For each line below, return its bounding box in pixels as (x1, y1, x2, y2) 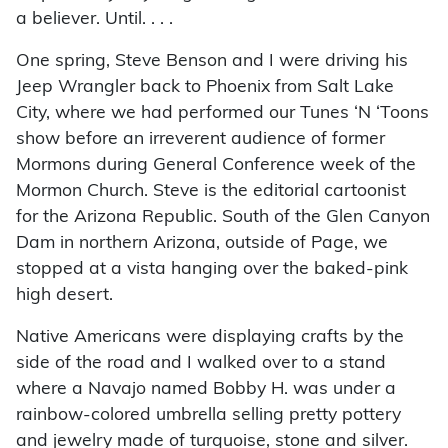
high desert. (16, 287, 113, 305)
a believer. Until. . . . (16, 11, 173, 29)
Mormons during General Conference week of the (16, 157, 416, 175)
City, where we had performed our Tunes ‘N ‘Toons (16, 105, 429, 123)
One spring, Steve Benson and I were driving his (16, 53, 408, 71)
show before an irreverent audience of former (16, 131, 385, 149)
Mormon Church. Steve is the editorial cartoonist (16, 183, 406, 201)
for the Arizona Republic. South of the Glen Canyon (16, 209, 430, 227)
